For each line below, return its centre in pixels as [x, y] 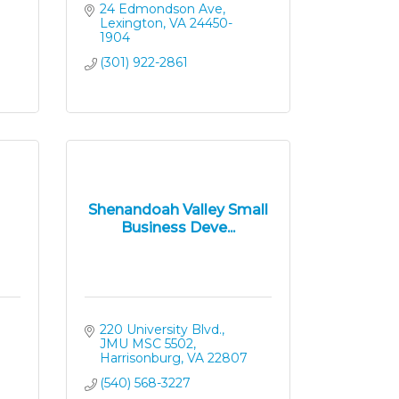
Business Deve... [178, 227]
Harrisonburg [140, 358]
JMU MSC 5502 [147, 344]
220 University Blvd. [161, 330]
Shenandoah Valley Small [178, 209]
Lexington [131, 23]
